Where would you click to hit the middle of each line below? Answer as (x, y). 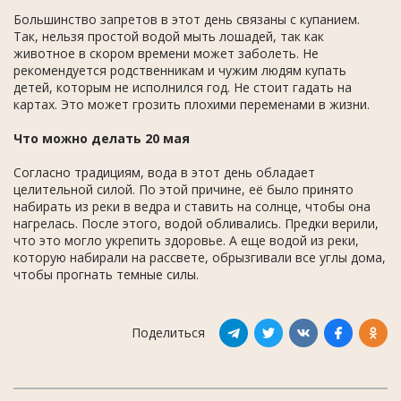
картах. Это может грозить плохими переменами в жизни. (192, 104)
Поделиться (168, 333)
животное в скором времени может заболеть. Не (166, 53)
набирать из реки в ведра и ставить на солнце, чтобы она (192, 206)
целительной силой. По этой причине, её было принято (183, 189)
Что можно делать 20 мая (102, 138)
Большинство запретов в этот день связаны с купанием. (187, 19)
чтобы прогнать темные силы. (106, 274)
